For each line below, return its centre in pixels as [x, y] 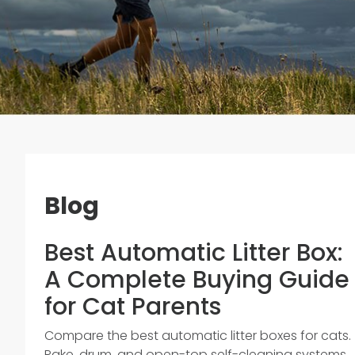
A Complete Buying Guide [197, 280]
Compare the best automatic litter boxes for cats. [198, 336]
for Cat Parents [133, 307]
